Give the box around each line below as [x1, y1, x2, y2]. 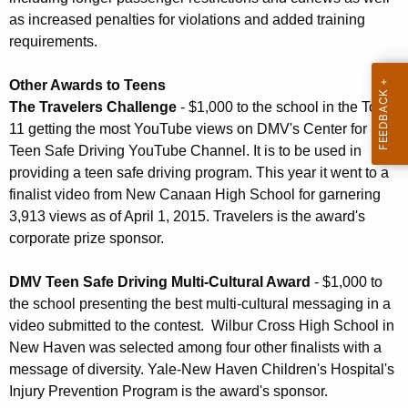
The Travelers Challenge [9, 99, 177, 116]
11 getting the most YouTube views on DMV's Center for [9, 121, 367, 138]
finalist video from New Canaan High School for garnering [9, 187, 381, 203]
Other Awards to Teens [9, 77, 166, 94]
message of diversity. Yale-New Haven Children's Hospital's [9, 362, 394, 378]
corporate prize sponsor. [9, 230, 164, 247]
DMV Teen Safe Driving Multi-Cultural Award [9, 274, 311, 291]
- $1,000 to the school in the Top [177, 99, 385, 116]
